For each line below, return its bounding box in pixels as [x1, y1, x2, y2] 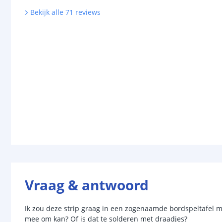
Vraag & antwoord [25, 175, 149, 194]
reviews [75, 7, 101, 17]
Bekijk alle [30, 7, 63, 17]
